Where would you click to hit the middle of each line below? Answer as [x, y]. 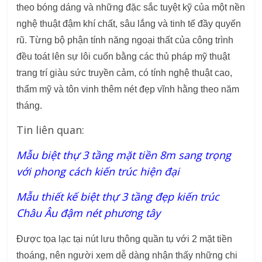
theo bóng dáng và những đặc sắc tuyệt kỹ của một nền [131, 8]
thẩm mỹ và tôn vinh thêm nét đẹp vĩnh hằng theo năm [128, 89]
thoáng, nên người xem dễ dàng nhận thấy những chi [127, 256]
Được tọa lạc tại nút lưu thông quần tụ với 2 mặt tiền [125, 239]
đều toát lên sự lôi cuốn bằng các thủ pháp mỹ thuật [123, 57]
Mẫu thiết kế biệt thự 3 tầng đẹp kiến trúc [118, 197]
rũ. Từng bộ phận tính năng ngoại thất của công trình [125, 40]
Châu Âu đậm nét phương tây [89, 213]
